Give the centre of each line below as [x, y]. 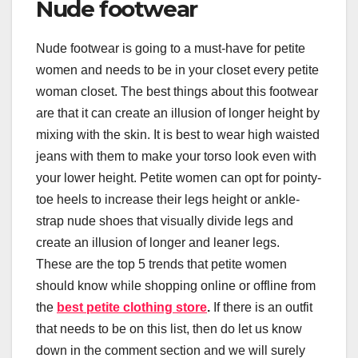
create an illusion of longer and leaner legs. [158, 242]
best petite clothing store [132, 307]
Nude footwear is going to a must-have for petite [171, 48]
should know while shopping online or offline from [176, 285]
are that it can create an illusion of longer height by [178, 113]
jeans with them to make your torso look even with [176, 156]
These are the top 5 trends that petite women [161, 264]
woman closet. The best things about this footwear [177, 91]
